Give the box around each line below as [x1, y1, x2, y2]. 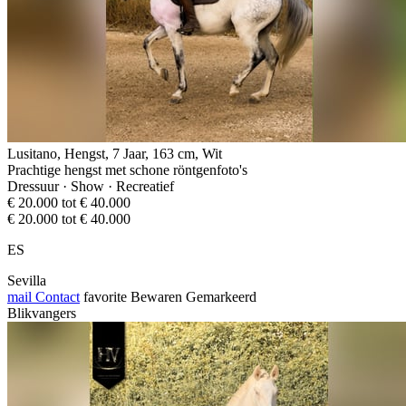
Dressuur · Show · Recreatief [7, 178, 174, 194]
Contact [32, 288, 80, 304]
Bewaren [130, 288, 182, 304]
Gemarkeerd [186, 288, 256, 304]
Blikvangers [7, 304, 76, 321]
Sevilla [7, 272, 46, 288]
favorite [83, 288, 127, 304]
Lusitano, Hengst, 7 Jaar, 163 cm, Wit [7, 145, 222, 161]
